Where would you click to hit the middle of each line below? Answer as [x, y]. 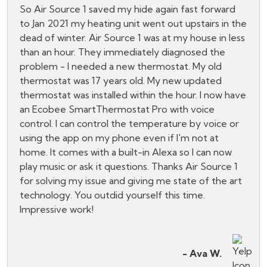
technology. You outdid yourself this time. [112, 195]
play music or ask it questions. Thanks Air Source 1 [129, 167]
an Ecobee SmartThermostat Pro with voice [117, 109]
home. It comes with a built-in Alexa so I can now [126, 152]
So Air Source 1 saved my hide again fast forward [128, 9]
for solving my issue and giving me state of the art [131, 181]
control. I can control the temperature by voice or [129, 124]
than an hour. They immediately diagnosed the [122, 52]
